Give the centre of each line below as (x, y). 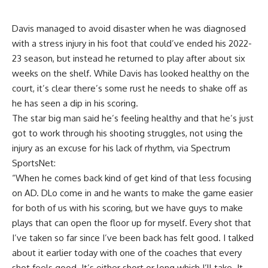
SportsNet (33, 163)
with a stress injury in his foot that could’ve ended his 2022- (132, 43)
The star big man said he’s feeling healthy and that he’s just (133, 118)
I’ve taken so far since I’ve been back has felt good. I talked (133, 237)
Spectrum (211, 148)
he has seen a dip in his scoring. (75, 103)
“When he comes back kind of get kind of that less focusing (132, 178)
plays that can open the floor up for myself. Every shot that (132, 223)
